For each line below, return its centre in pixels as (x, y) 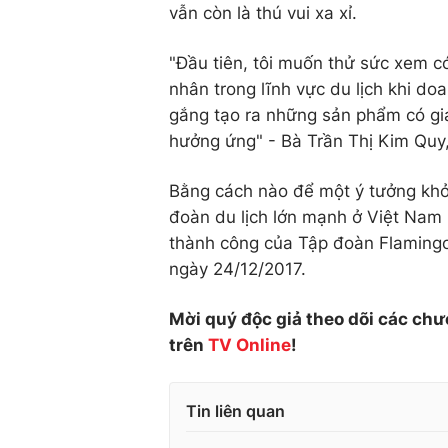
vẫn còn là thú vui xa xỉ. (263, 13)
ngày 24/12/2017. (237, 269)
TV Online (249, 345)
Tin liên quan (235, 411)
